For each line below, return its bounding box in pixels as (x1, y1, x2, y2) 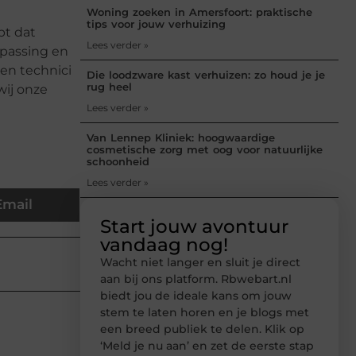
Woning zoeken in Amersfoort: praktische (87, 5, 312, 18)
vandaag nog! (100, 233, 228, 256)
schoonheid (87, 154, 149, 168)
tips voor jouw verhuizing (87, 17, 226, 30)
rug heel (87, 79, 132, 93)
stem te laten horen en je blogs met (100, 304, 309, 319)
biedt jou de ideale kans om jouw (100, 288, 292, 303)
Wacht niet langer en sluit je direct (100, 254, 300, 269)
